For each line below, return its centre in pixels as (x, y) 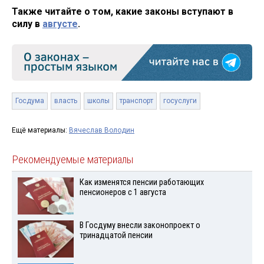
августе (60, 24)
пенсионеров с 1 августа (123, 193)
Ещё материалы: (40, 131)
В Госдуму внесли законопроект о (140, 226)
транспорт (136, 101)
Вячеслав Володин (102, 131)
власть (66, 101)
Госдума (30, 101)
